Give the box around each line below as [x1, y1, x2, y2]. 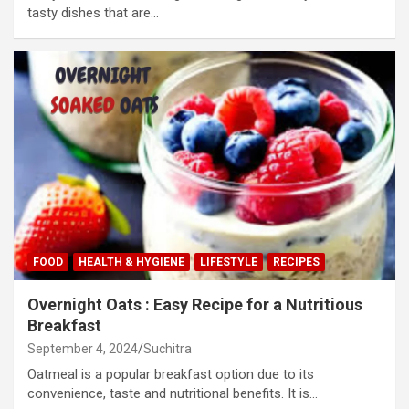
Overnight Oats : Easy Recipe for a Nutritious [27, 295, 362, 315]
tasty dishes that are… [27, 5, 159, 22]
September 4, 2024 [27, 341, 138, 357]
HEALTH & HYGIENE [79, 256, 184, 269]
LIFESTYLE [200, 256, 257, 269]
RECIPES [273, 256, 320, 269]
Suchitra [143, 341, 192, 357]
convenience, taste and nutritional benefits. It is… [27, 385, 318, 403]
